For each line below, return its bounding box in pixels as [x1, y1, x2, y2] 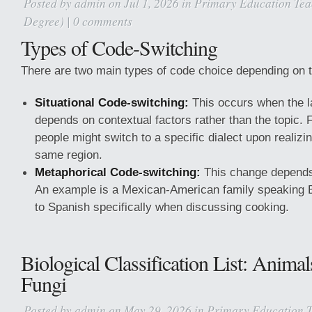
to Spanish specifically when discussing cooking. [35, 200, 289, 214]
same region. [35, 148, 102, 162]
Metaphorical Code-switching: [35, 165, 201, 179]
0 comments [73, 13, 132, 29]
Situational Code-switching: [35, 95, 189, 109]
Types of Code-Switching [21, 33, 217, 61]
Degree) [24, 13, 64, 29]
